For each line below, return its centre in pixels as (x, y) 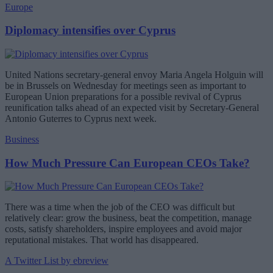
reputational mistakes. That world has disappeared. (102, 240)
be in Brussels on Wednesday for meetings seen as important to (126, 86)
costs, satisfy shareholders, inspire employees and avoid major (123, 229)
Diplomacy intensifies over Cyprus (90, 30)
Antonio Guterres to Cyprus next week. (81, 119)
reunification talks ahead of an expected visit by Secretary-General (132, 108)
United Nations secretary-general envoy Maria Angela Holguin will (134, 75)
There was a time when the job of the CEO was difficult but (120, 207)
